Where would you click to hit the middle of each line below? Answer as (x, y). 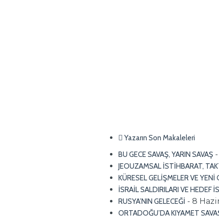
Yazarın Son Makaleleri (159, 138)
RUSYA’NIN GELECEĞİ (152, 201)
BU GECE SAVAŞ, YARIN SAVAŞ (166, 154)
